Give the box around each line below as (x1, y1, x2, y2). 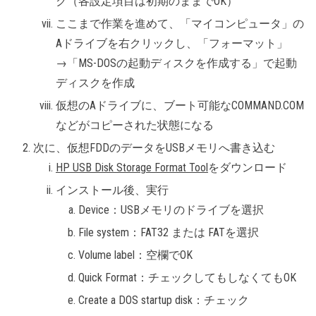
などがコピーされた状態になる (56, 118, 214, 132)
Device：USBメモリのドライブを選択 (78, 202, 264, 217)
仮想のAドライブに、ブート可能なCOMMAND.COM (56, 98, 304, 112)
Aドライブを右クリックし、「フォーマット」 (56, 36, 288, 50)
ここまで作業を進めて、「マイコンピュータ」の (56, 16, 304, 30)
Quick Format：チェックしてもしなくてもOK (78, 270, 296, 284)
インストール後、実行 (56, 183, 169, 197)
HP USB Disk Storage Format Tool (56, 160, 208, 174)
